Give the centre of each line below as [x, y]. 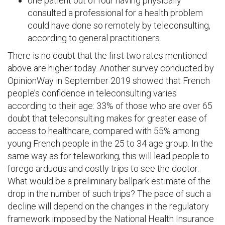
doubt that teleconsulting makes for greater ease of [107, 118]
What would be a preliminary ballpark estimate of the [109, 181]
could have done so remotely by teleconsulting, [119, 25]
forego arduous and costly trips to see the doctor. [103, 168]
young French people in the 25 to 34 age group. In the [110, 143]
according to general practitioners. [95, 38]
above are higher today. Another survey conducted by [111, 68]
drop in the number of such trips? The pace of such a [109, 194]
